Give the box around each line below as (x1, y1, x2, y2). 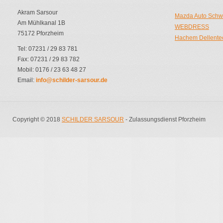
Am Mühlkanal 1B (17, 19, 65, 26)
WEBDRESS (175, 23, 209, 30)
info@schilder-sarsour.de (36, 76, 108, 84)
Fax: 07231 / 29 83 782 (17, 55, 80, 63)
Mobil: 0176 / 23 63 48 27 (17, 66, 86, 73)
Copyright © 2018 (12, 115, 60, 123)
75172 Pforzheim (17, 29, 64, 37)
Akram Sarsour (17, 8, 58, 16)
